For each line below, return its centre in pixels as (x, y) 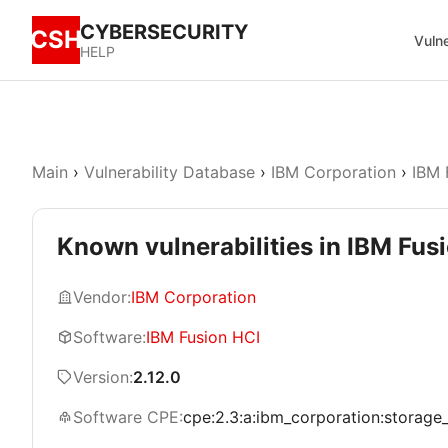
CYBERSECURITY (164, 32)
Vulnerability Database (169, 172)
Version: (103, 377)
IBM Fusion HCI (203, 337)
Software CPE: (128, 417)
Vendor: (102, 297)
